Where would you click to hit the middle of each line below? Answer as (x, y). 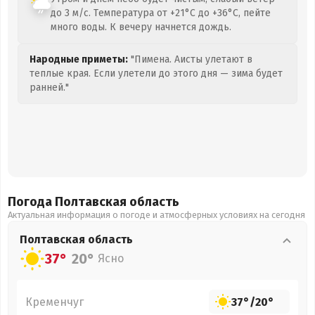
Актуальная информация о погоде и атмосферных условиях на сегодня (156, 215)
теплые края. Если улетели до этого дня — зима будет (156, 73)
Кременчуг (54, 302)
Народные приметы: (79, 59)
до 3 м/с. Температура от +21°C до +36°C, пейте (161, 13)
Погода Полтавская (69, 202)
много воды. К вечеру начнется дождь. (141, 27)
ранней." (49, 88)
